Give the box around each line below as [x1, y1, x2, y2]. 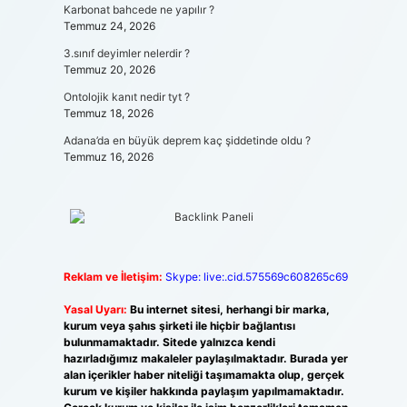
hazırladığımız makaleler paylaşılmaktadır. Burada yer [63, 352, 348, 365]
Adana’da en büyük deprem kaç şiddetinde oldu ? [63, 134, 311, 147]
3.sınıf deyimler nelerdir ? [63, 46, 190, 60]
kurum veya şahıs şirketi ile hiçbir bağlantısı [63, 319, 295, 333]
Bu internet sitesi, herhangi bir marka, [129, 303, 330, 316]
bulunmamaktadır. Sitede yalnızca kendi [63, 335, 275, 349]
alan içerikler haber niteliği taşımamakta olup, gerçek [63, 368, 344, 382]
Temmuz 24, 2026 [63, 19, 155, 33]
